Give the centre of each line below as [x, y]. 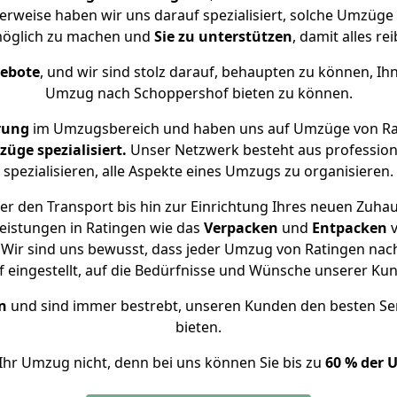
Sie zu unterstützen [223, 36]
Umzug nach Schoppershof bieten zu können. [198, 93]
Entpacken [350, 228]
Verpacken [241, 228]
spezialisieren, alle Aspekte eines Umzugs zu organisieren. [198, 171]
